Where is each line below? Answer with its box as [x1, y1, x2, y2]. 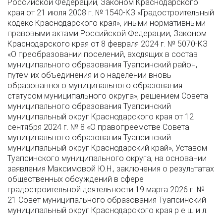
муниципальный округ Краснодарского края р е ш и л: [7, 206, 208, 215]
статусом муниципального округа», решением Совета [7, 91, 208, 101]
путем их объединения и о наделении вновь [7, 70, 171, 80]
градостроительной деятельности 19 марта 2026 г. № [7, 185, 205, 194]
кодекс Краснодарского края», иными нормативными [7, 18, 206, 28]
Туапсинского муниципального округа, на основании [7, 154, 207, 163]
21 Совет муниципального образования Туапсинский [7, 195, 206, 205]
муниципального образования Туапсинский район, [7, 60, 197, 69]
